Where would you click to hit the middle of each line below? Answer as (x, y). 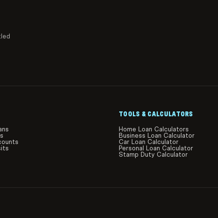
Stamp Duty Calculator (153, 155)
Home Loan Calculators (154, 129)
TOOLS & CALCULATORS (156, 114)
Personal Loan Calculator (156, 148)
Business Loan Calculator (157, 136)
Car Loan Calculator (149, 142)
